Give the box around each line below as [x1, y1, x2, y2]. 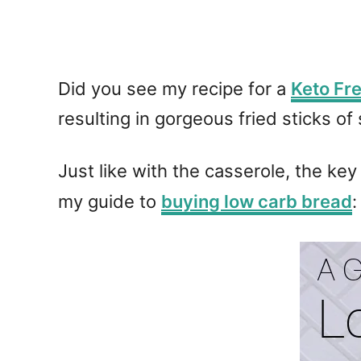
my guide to [58, 190, 161, 212]
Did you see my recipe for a [58, 77, 291, 99]
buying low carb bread [161, 190, 352, 212]
